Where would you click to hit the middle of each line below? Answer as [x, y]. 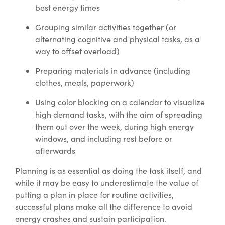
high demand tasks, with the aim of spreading [119, 115]
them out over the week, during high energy [115, 127]
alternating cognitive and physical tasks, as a [118, 39]
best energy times [68, 8]
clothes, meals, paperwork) [85, 83]
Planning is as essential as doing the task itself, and [108, 171]
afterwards [55, 151]
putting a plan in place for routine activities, [94, 195]
